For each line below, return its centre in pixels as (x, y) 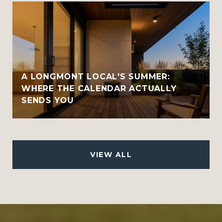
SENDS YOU (48, 100)
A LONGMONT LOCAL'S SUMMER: (96, 76)
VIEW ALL (111, 154)
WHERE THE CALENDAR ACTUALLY (99, 88)
